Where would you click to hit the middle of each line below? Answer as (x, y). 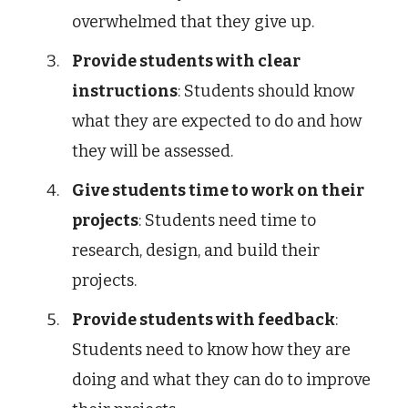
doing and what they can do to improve (221, 379)
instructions (125, 91)
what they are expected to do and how (217, 121)
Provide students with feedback (204, 319)
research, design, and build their (196, 250)
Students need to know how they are (211, 349)
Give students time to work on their (218, 190)
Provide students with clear (186, 61)
